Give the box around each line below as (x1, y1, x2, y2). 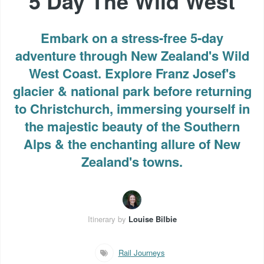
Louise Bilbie (128, 213, 177, 225)
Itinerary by (87, 213, 126, 225)
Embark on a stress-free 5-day (41, 28, 223, 47)
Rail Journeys (118, 246, 165, 258)
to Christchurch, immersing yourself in (14, 98, 250, 118)
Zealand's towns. (81, 151, 183, 171)
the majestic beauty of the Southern (24, 116, 240, 136)
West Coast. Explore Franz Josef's (28, 63, 236, 82)
